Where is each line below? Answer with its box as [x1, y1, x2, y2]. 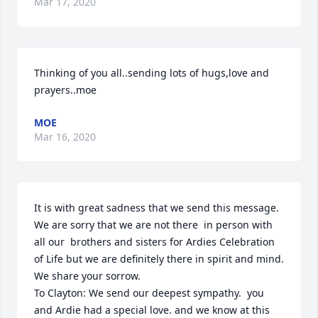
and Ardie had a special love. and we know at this [34, 303, 270, 317]
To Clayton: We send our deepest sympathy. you [34, 286, 264, 300]
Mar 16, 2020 [34, 130, 96, 143]
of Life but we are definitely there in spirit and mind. [34, 252, 284, 265]
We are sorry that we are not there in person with [34, 218, 273, 231]
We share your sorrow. [34, 269, 141, 283]
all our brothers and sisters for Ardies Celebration [34, 235, 275, 248]
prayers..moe [34, 83, 97, 97]
